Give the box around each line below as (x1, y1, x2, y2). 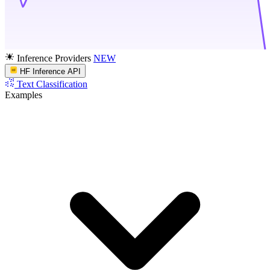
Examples (5, 89, 42, 100)
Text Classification (17, 78, 87, 89)
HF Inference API (20, 66, 81, 76)
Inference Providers (17, 53, 91, 64)
